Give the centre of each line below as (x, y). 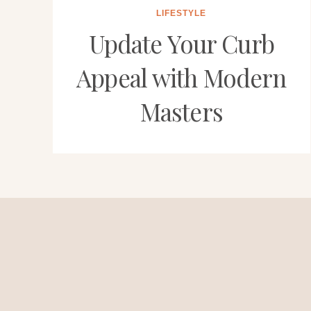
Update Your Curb (181, 43)
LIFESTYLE (182, 13)
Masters (181, 111)
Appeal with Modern (182, 77)
